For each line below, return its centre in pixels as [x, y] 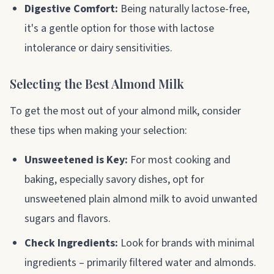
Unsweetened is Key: [76, 160]
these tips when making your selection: [98, 130]
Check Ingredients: [71, 243]
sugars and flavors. [68, 218]
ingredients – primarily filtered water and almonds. [140, 262]
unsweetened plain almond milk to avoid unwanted [141, 199]
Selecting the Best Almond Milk [97, 83]
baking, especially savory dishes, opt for [114, 179]
